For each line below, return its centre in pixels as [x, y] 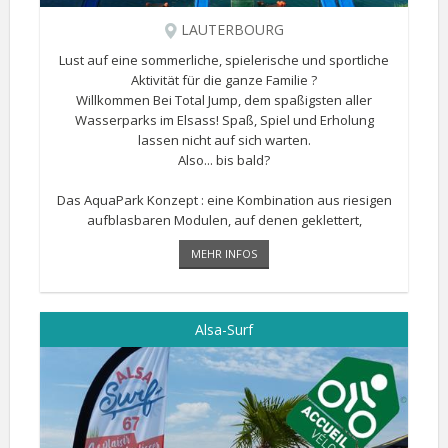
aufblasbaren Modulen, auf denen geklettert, [224, 220]
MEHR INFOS [224, 253]
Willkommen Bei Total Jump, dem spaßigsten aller [224, 100]
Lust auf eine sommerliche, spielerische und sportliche [224, 60]
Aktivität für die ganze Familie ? [224, 80]
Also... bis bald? [224, 160]
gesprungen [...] [224, 240]
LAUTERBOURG [230, 29]
